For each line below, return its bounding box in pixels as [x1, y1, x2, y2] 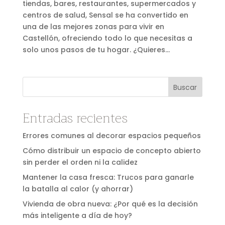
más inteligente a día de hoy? [22, 210, 132, 220]
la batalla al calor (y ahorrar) [22, 183, 133, 194]
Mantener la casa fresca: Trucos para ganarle [22, 172, 194, 182]
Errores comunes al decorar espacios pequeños [22, 130, 201, 141]
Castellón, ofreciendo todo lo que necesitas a [22, 33, 192, 43]
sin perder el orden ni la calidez [22, 157, 138, 167]
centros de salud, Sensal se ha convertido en [22, 10, 188, 20]
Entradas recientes [22, 106, 128, 130]
